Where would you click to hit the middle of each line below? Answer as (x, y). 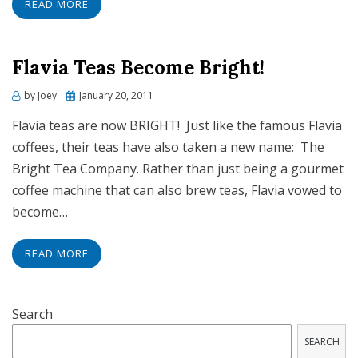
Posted (82, 95)
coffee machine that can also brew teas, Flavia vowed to (177, 191)
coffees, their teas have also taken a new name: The (168, 147)
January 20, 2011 (116, 96)
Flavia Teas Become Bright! (138, 68)
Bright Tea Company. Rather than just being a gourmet (178, 169)
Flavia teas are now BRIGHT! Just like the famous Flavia (177, 126)
